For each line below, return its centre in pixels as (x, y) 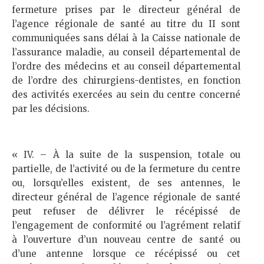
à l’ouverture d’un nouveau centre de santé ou (126, 240)
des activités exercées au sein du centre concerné (126, 95)
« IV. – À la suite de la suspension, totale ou (126, 155)
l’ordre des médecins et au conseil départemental (126, 66)
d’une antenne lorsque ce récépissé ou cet (126, 254)
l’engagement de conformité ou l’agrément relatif (126, 225)
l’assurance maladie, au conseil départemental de (126, 52)
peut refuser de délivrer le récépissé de (126, 211)
